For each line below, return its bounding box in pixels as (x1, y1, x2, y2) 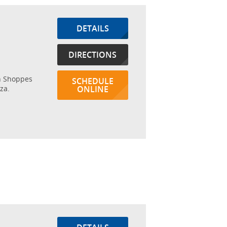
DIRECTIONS (68, 49, 117, 60)
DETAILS (76, 23, 109, 34)
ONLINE (77, 84, 108, 95)
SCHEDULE (71, 75, 113, 87)
